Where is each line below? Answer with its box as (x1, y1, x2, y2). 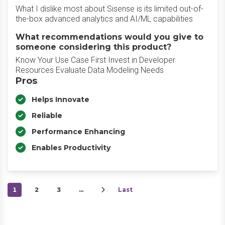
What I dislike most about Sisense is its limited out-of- (16, 4, 203, 14)
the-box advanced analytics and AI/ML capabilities (16, 14, 193, 24)
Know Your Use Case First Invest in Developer (16, 55, 175, 65)
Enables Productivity (32, 143, 110, 152)
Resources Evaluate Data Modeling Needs (16, 65, 164, 75)
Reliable (32, 111, 62, 120)
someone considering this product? (16, 42, 171, 52)
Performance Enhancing (32, 127, 125, 136)
